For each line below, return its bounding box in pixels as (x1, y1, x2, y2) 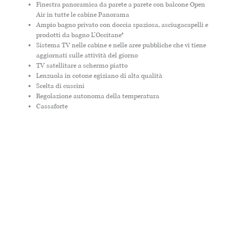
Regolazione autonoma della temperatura (36, 92, 160, 100)
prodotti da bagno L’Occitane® (36, 31, 124, 39)
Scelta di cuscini (36, 81, 85, 90)
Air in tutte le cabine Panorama (36, 10, 130, 19)
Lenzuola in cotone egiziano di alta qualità (36, 71, 163, 80)
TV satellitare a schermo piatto (36, 61, 128, 70)
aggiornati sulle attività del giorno (36, 51, 138, 60)
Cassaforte (36, 102, 68, 110)
